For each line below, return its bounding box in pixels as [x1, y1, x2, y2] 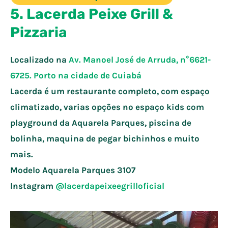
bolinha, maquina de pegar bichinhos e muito [10, 133, 199, 144]
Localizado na [10, 54, 69, 65]
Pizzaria [10, 23, 67, 41]
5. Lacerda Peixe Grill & [10, 5, 173, 22]
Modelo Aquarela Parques [10, 164, 117, 175]
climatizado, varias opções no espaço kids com [10, 101, 204, 112]
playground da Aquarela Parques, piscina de [10, 117, 191, 128]
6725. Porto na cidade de [10, 70, 112, 80]
